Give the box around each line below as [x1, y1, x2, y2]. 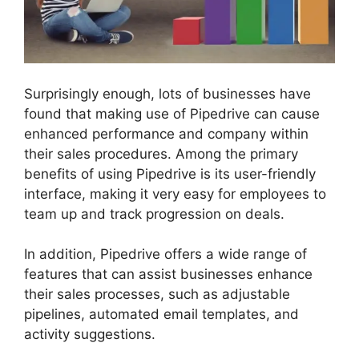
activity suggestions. [24, 326, 155, 343]
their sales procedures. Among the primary [24, 145, 298, 162]
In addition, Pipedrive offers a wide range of [24, 246, 307, 263]
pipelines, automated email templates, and [24, 306, 299, 323]
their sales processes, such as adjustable [24, 286, 290, 303]
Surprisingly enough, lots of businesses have [24, 85, 311, 102]
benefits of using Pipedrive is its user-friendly [24, 165, 316, 182]
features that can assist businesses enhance [24, 266, 313, 283]
